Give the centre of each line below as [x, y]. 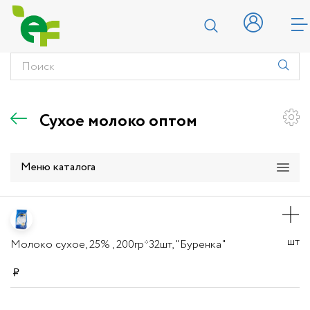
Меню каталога [58, 167]
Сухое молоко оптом [118, 121]
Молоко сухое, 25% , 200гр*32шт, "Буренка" [118, 245]
